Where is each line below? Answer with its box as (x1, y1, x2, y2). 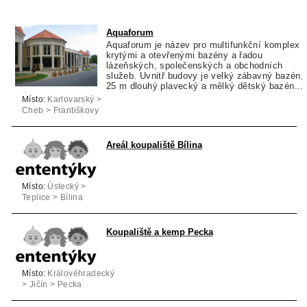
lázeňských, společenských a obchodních (106, 60, 283, 71)
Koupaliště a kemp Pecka (106, 227, 213, 238)
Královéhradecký (47, 269, 115, 278)
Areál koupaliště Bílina (106, 140, 202, 151)
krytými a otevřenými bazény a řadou (106, 49, 263, 60)
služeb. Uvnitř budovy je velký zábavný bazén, (106, 70, 304, 81)
